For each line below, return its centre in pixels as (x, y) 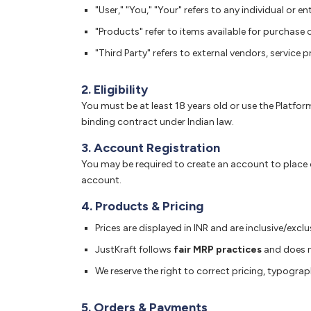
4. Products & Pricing (142, 206)
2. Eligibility (115, 90)
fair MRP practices (218, 250)
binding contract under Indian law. (158, 122)
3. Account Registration (151, 148)
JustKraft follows (134, 250)
